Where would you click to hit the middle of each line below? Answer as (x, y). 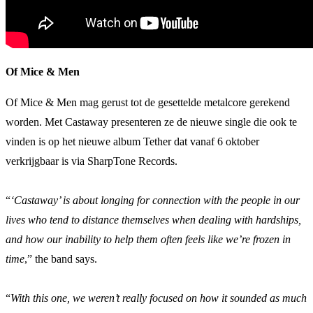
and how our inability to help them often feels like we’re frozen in (148, 239)
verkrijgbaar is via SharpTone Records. (93, 161)
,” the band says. (61, 259)
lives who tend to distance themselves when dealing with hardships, (153, 219)
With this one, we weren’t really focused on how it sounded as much (159, 298)
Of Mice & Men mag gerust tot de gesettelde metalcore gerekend (148, 102)
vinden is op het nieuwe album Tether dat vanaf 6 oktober (132, 141)
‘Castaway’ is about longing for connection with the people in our (155, 200)
